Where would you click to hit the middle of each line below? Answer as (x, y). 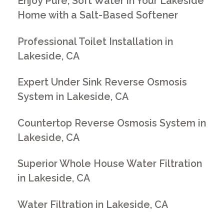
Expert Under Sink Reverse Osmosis (102, 82)
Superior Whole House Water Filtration (110, 164)
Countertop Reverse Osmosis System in (112, 123)
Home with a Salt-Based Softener (98, 15)
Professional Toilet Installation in (95, 41)
